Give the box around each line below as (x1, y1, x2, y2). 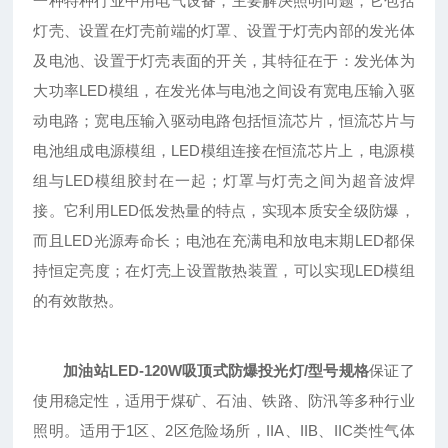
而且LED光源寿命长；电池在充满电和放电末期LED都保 (33, 232, 415, 250)
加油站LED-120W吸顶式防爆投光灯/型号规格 (63, 362, 370, 380)
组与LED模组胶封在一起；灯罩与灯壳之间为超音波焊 (33, 172, 415, 190)
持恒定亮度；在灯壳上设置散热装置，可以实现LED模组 (33, 262, 415, 280)
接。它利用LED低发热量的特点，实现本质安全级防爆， (33, 202, 415, 220)
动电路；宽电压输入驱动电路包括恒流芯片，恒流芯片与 (33, 112, 415, 130)
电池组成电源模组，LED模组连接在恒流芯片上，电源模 (33, 142, 415, 160)
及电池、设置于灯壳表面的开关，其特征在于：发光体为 (33, 52, 415, 70)
